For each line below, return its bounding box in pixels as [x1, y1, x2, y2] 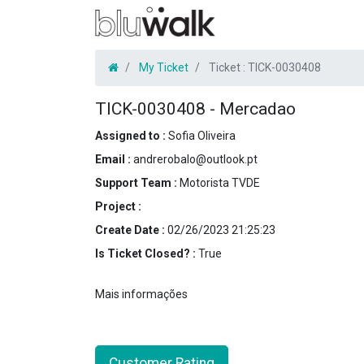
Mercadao [219, 99, 296, 119]
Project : [95, 200, 141, 213]
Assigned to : [95, 129, 168, 142]
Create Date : [95, 223, 167, 236]
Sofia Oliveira [168, 129, 236, 142]
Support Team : [95, 176, 180, 189]
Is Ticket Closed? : [95, 247, 198, 260]
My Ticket [139, 61, 188, 74]
